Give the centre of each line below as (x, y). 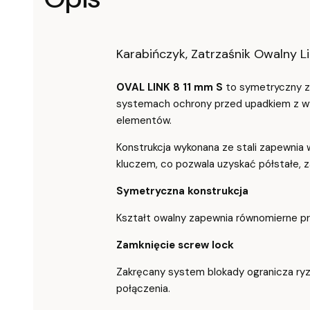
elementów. (144, 120)
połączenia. (143, 288)
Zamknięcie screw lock (175, 245)
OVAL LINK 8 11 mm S (170, 87)
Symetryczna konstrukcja (182, 191)
